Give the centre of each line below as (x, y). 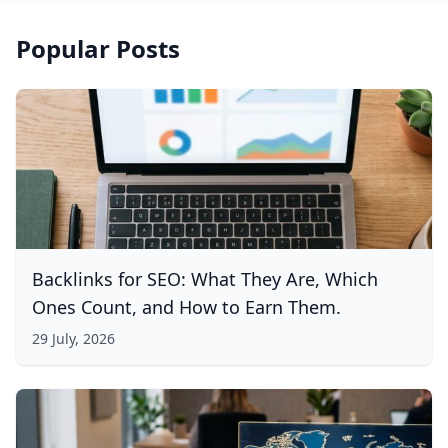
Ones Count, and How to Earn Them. (186, 307)
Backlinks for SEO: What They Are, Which (205, 279)
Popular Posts (98, 48)
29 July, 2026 (73, 338)
